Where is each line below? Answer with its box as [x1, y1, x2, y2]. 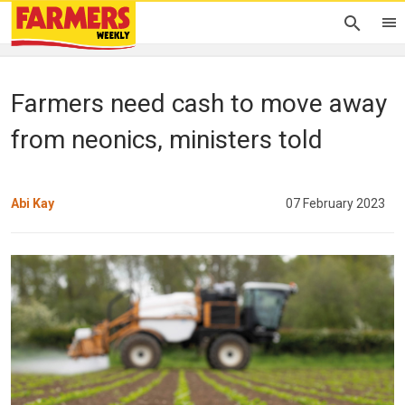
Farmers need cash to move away [11, 89, 387, 118]
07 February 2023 [286, 195, 385, 211]
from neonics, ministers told [11, 125, 323, 155]
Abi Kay [11, 195, 54, 211]
